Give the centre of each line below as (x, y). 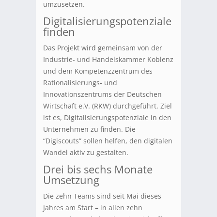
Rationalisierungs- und (80, 83)
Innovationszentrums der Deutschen (102, 94)
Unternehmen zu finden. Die (89, 129)
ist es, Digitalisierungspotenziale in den (107, 118)
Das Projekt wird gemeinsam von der (103, 48)
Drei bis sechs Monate (98, 169)
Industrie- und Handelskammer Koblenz (108, 60)
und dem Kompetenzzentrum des (98, 71)
